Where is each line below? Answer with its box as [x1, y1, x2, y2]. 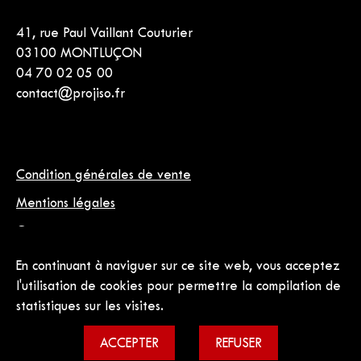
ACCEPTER [99, 338, 159, 350]
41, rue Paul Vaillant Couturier [16, 28, 193, 39]
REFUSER [214, 338, 262, 350]
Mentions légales [16, 198, 115, 210]
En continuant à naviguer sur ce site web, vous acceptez [16, 261, 340, 272]
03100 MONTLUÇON [16, 48, 142, 60]
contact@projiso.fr [16, 89, 125, 100]
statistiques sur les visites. [16, 301, 164, 313]
